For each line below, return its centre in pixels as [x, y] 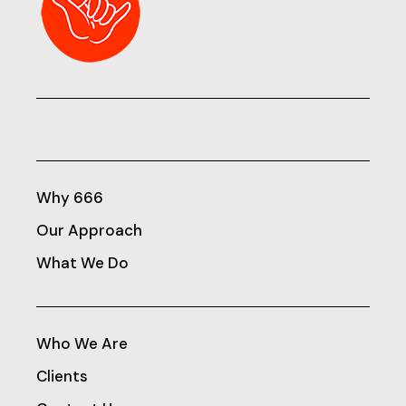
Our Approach [90, 230]
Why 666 [70, 198]
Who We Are [82, 343]
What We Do [83, 263]
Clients [63, 376]
